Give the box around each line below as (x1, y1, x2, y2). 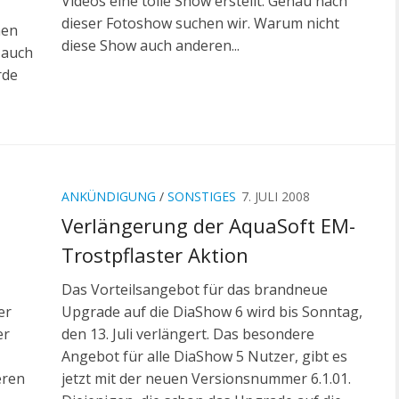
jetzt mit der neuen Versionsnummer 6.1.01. (61, 369, 351, 389)
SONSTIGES (167, 188, 236, 206)
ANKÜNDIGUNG (61, 188, 156, 206)
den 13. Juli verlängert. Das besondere (61, 324, 314, 345)
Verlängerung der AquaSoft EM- (61, 212, 355, 240)
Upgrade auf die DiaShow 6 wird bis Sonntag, (61, 302, 362, 322)
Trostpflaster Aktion (61, 241, 248, 269)
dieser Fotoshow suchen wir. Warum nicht (61, 13, 339, 34)
